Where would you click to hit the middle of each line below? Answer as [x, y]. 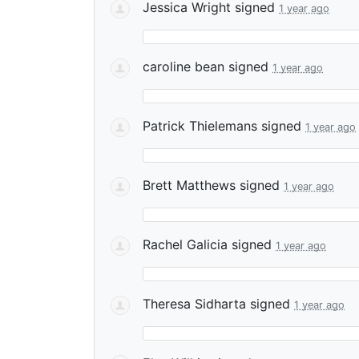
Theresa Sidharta [194, 304]
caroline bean [184, 67]
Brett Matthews [189, 185]
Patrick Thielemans [200, 126]
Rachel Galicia [185, 244]
